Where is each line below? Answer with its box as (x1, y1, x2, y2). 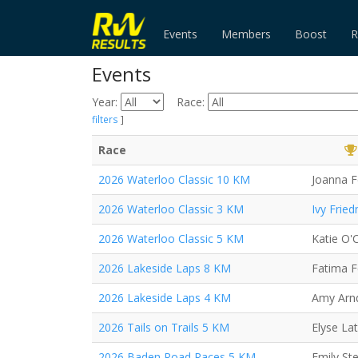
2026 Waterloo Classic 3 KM (98, 201, 244, 217)
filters (92, 113, 118, 125)
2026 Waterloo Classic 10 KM (98, 172, 250, 187)
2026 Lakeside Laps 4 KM (98, 290, 231, 305)
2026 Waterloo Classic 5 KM (98, 231, 244, 246)
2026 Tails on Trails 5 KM (98, 320, 229, 335)
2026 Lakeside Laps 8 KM (98, 261, 231, 276)
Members (221, 26, 272, 42)
